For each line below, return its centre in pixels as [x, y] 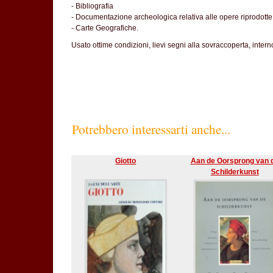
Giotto [126, 161]
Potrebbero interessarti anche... [151, 129]
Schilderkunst [235, 172]
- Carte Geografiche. [105, 28]
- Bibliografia [92, 6]
